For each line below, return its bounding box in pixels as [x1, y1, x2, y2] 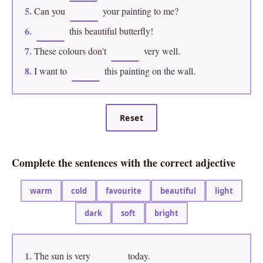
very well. [141, 45, 180, 57]
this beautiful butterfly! [67, 25, 153, 37]
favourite [106, 186, 141, 196]
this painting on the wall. [102, 65, 195, 77]
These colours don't [32, 45, 109, 57]
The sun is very [32, 249, 93, 262]
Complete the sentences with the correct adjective [12, 155, 235, 170]
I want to [32, 65, 69, 77]
